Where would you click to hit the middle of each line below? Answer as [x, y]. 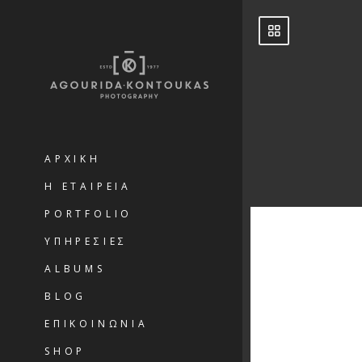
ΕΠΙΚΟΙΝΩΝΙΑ [97, 324]
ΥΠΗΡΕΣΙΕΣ [86, 241]
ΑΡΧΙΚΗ [73, 159]
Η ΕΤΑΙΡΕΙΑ [88, 186]
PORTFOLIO [89, 214]
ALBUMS [75, 269]
